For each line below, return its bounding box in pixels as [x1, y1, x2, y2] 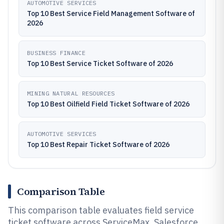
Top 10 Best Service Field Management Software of [27, 9, 195, 18]
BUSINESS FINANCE [27, 49, 85, 56]
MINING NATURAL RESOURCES [27, 89, 115, 97]
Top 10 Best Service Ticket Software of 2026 [27, 59, 173, 68]
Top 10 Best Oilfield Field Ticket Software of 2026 [27, 99, 189, 108]
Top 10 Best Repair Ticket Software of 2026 [27, 140, 169, 149]
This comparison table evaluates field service [8, 204, 194, 216]
